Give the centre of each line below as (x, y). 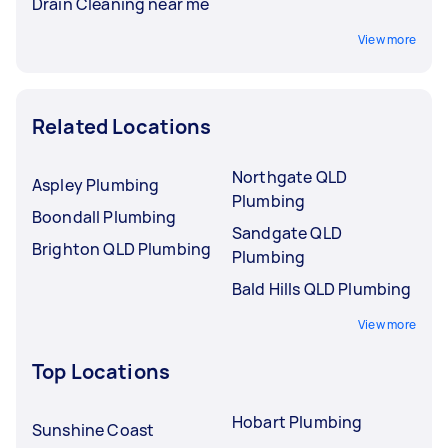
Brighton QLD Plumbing (122, 248)
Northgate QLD (289, 176)
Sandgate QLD (287, 232)
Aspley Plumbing (96, 184)
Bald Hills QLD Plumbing (322, 288)
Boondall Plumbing (104, 216)
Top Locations (101, 371)
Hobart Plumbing (297, 421)
